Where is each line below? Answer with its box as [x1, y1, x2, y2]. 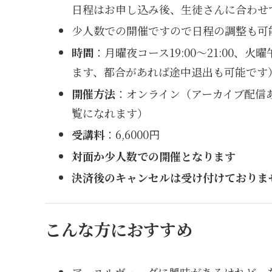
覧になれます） [71, 104, 148, 121]
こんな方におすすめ [45, 217, 192, 241]
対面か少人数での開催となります [71, 148, 236, 164]
